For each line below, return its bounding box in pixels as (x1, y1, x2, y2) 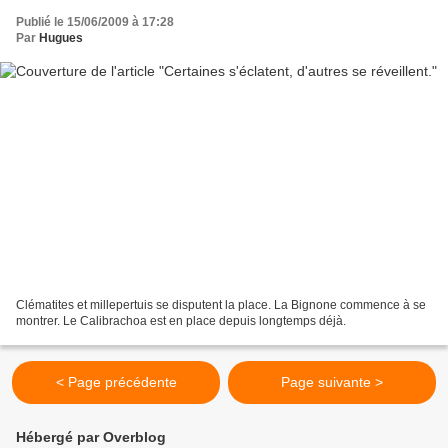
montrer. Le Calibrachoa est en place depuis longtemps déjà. (16, 314, 346, 329)
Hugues (39, 30, 83, 45)
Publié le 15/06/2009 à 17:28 (16, 14, 174, 29)
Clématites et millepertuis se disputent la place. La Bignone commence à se (16, 298, 426, 313)
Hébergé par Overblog (16, 429, 166, 446)
